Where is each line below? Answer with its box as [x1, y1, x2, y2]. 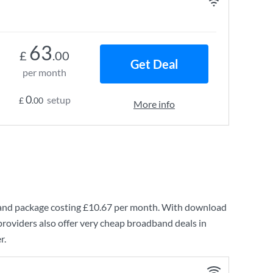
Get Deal [130, 57, 178, 71]
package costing [13, 201, 83, 213]
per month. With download [112, 201, 227, 213]
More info [133, 98, 175, 110]
